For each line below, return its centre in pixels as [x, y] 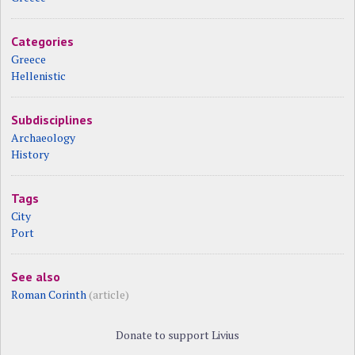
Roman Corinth [49, 295]
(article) [109, 295]
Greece [29, 59]
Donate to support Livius [177, 335]
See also [36, 277]
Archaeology [44, 138]
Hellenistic [39, 76]
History [31, 155]
